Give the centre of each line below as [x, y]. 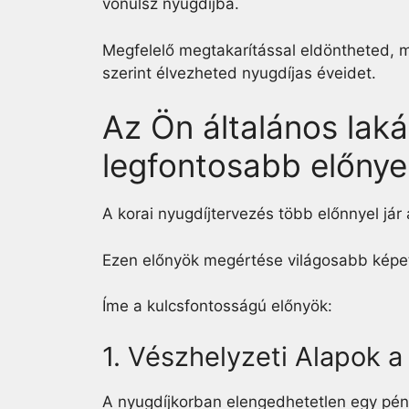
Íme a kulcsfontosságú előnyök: [217, 306]
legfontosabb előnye [255, 165]
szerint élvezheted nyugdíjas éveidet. [239, 73]
